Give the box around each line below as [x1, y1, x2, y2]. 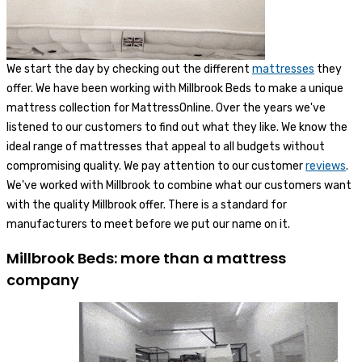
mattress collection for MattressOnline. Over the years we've [6, 100, 326, 115]
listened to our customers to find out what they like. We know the [6, 120, 347, 134]
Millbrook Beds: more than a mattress [6, 247, 286, 268]
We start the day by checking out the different [6, 61, 252, 76]
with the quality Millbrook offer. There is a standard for [6, 197, 287, 212]
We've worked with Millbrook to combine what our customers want [6, 178, 351, 192]
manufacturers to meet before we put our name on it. [6, 217, 290, 231]
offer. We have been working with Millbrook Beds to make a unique [6, 81, 343, 95]
